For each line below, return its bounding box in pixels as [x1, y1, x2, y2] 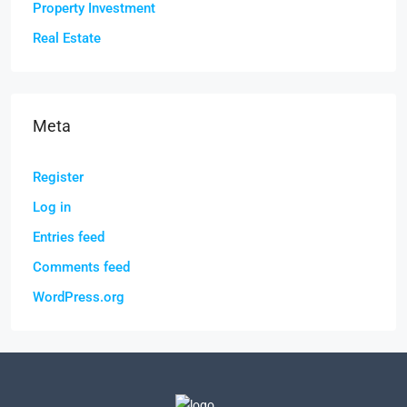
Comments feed [33, 259, 130, 275]
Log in [33, 199, 71, 215]
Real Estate [33, 30, 101, 46]
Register [33, 169, 84, 185]
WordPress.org [33, 289, 124, 305]
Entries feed [33, 229, 104, 245]
